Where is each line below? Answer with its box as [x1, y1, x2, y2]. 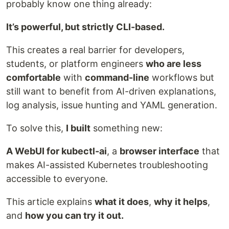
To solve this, [6, 123, 66, 133]
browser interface [120, 146, 199, 156]
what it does [95, 196, 149, 207]
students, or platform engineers [6, 58, 146, 69]
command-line [85, 72, 149, 83]
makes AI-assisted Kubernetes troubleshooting [6, 159, 208, 170]
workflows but [149, 72, 214, 83]
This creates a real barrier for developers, [6, 44, 185, 55]
